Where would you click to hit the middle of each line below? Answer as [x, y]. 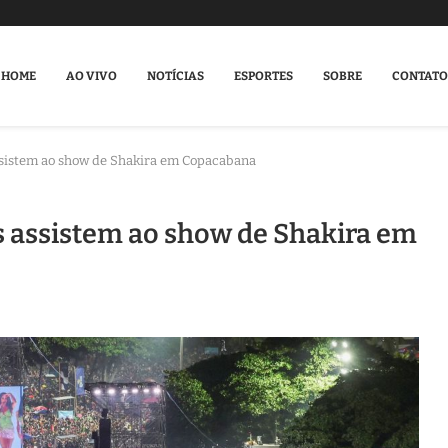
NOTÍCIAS [175, 76]
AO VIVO [91, 76]
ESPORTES [263, 76]
